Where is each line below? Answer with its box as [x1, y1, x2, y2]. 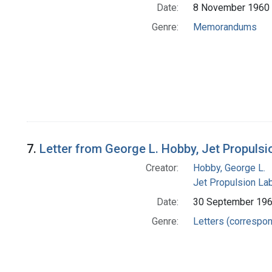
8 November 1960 [192, 2, 270, 14]
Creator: [145, 162, 178, 174]
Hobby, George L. [192, 162, 265, 174]
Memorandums [192, 21, 257, 33]
